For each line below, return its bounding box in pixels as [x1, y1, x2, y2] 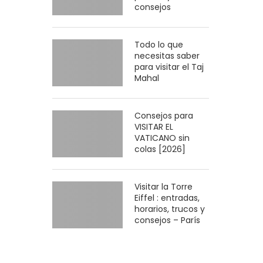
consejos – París [134, 214, 201, 226]
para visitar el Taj [134, 61, 204, 73]
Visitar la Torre [134, 181, 193, 193]
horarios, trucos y [134, 203, 205, 215]
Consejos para [134, 110, 194, 122]
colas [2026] [134, 143, 186, 155]
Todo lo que [134, 39, 184, 50]
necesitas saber [134, 50, 200, 62]
